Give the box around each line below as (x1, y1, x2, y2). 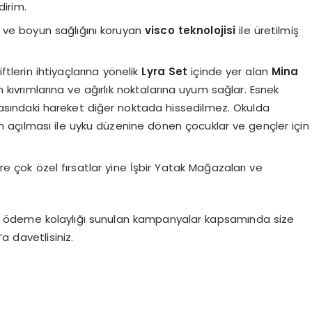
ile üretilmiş (235, 22, 299, 38)
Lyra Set (141, 64, 188, 79)
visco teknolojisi (145, 22, 236, 38)
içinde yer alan (187, 64, 272, 79)
